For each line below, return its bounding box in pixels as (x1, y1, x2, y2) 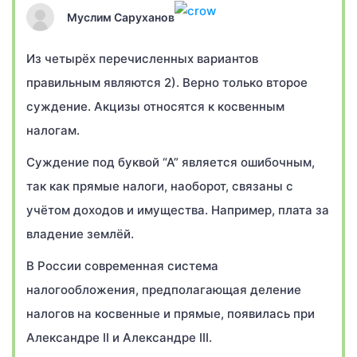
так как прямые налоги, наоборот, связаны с (26, 178, 293, 194)
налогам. (26, 123, 80, 138)
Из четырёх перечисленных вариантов (26, 51, 258, 66)
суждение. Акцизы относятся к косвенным (26, 99, 284, 114)
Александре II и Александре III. (26, 330, 212, 345)
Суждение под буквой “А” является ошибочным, (26, 155, 315, 170)
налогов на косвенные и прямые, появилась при (26, 306, 315, 321)
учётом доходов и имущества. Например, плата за (26, 202, 329, 218)
